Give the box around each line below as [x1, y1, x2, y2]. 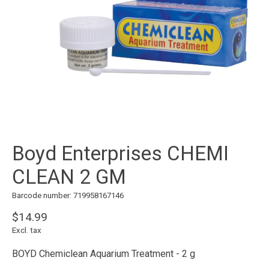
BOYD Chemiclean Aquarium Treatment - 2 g [12, 247, 195, 259]
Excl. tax [12, 225, 41, 235]
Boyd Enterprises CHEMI [12, 142, 229, 166]
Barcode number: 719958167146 [12, 191, 124, 201]
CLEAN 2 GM [12, 165, 126, 189]
